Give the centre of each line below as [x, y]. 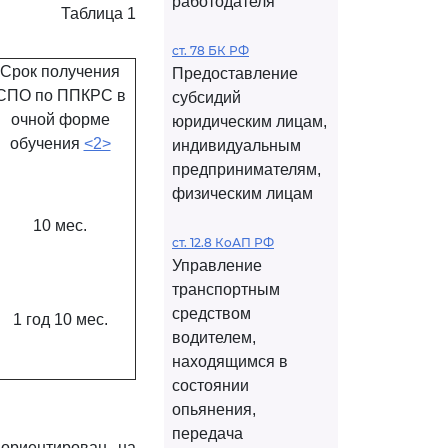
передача [207, 433]
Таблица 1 [98, 13]
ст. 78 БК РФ [210, 50]
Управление [217, 265]
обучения [46, 143]
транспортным [226, 289]
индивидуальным [236, 145]
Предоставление [235, 73]
